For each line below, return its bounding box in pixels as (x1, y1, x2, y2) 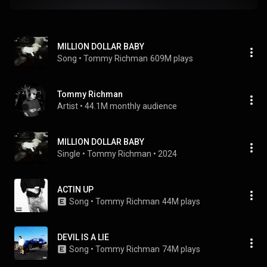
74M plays (162, 244, 200, 254)
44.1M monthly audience (85, 101, 177, 111)
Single (57, 149, 80, 159)
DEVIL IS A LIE (57, 232, 109, 242)
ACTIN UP (57, 185, 94, 194)
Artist (57, 101, 78, 111)
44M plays (162, 197, 200, 206)
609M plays (150, 54, 193, 63)
